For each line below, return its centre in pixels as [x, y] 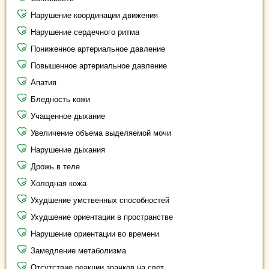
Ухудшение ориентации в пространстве [102, 217]
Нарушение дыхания [68, 150]
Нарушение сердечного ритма [85, 32]
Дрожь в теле [55, 167]
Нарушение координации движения [94, 15]
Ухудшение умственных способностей [100, 200]
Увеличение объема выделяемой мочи [101, 133]
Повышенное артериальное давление [99, 66]
